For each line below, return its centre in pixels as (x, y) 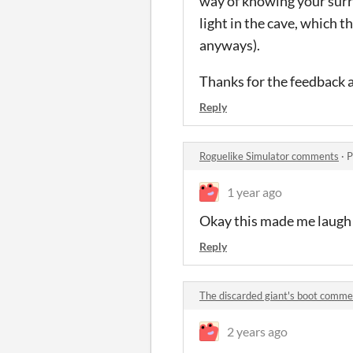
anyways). (230, 45)
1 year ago (255, 191)
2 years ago (257, 331)
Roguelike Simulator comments (269, 156)
